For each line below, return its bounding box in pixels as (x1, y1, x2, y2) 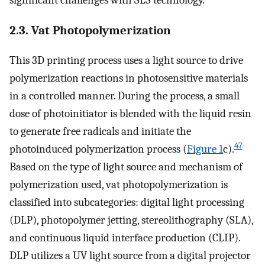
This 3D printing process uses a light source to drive (9, 54, 243, 67)
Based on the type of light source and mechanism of (9, 160, 243, 174)
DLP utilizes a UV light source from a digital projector (9, 249, 251, 263)
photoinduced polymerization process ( (9, 143, 187, 156)
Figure (187, 143, 219, 156)
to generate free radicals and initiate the (9, 125, 191, 138)
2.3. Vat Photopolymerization (9, 22, 171, 37)
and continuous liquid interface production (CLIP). (9, 231, 240, 245)
